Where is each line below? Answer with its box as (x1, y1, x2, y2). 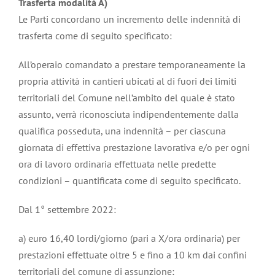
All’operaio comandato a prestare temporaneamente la (18, 58, 246, 71)
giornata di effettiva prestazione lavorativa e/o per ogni (18, 141, 250, 153)
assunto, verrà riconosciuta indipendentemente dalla (18, 107, 239, 120)
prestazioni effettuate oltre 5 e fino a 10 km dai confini (18, 248, 247, 261)
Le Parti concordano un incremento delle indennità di (18, 12, 241, 25)
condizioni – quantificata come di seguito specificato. (18, 174, 241, 187)
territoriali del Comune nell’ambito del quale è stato (18, 91, 235, 104)
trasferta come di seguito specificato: (18, 29, 172, 42)
